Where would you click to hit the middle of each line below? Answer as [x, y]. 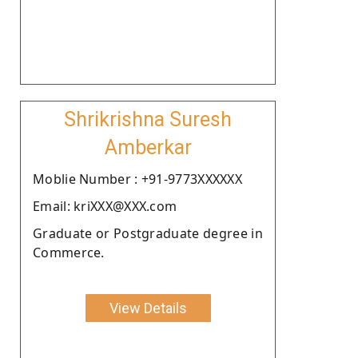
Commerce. [69, 252]
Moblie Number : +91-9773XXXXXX [137, 179]
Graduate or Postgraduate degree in [148, 233]
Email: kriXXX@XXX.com [105, 206]
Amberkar [148, 147]
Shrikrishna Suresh [148, 119]
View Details [148, 308]
